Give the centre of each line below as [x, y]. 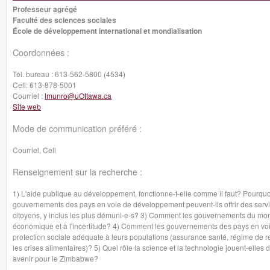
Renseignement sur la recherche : [77, 171]
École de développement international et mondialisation [107, 31]
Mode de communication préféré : [77, 128]
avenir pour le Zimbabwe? [55, 258]
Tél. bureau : [34, 74]
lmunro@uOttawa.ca [78, 96]
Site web [27, 106]
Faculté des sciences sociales [64, 20]
